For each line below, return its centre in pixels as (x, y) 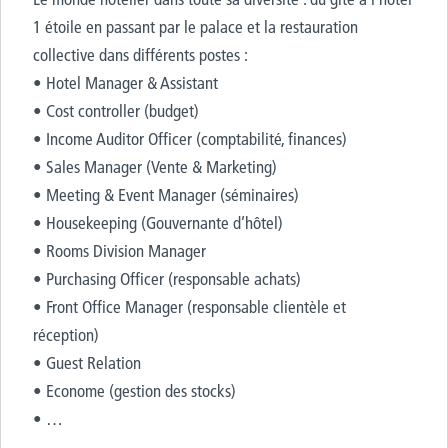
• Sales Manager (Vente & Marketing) (155, 166)
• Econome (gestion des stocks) (134, 390)
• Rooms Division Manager (119, 250)
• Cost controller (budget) (116, 110)
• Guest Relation (87, 362)
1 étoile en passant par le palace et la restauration (195, 26)
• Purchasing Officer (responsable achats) (167, 278)
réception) (66, 334)
